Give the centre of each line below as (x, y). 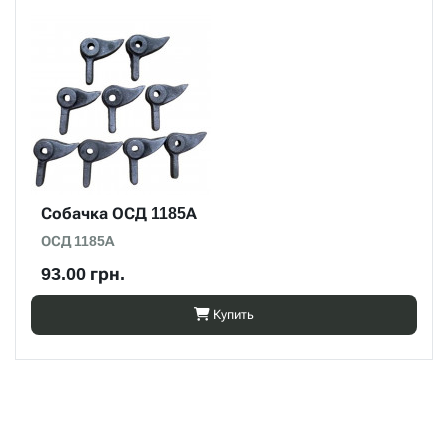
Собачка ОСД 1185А (119, 213)
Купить (233, 314)
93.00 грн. (83, 273)
